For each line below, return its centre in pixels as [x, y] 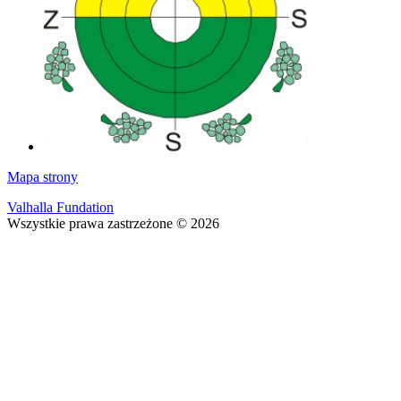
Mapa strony [43, 176]
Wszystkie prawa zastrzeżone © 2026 [113, 223]
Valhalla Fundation [60, 207]
